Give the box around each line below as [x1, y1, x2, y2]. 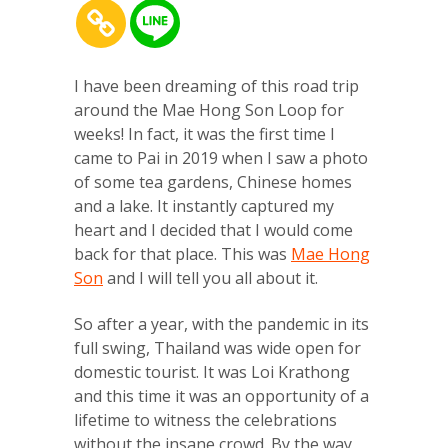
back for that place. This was [74, 243, 291, 265]
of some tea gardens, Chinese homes [74, 171, 352, 193]
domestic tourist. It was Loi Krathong [74, 361, 350, 383]
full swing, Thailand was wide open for [74, 337, 361, 359]
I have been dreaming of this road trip [74, 75, 359, 97]
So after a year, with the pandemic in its [74, 313, 369, 335]
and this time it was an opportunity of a [74, 385, 369, 407]
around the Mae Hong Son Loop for [74, 99, 344, 121]
